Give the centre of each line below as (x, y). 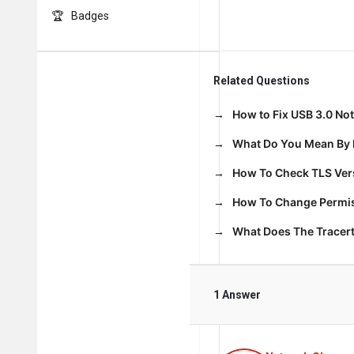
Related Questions (262, 81)
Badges (90, 16)
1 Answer (237, 295)
